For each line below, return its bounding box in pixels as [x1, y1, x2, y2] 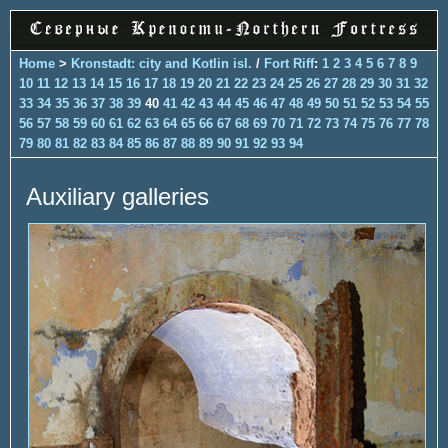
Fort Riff [264, 55, 314, 71]
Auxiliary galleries [26, 182, 209, 210]
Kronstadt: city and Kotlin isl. [71, 55, 252, 71]
